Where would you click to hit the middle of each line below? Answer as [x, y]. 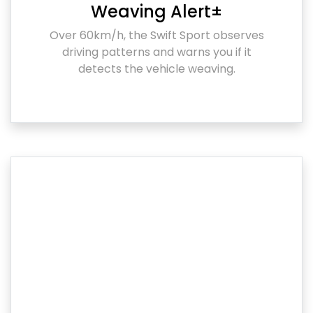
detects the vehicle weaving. [156, 68]
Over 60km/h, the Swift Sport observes [156, 35]
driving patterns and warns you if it [156, 52]
